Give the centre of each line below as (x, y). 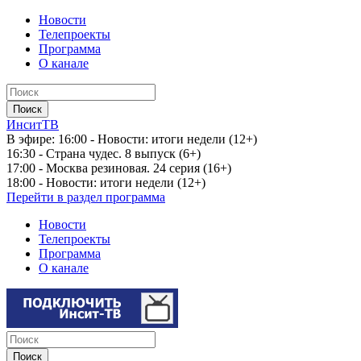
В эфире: (31, 139)
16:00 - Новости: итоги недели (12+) (156, 139)
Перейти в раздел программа (86, 197)
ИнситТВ (33, 124)
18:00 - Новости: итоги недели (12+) (106, 183)
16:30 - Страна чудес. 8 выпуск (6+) (104, 154)
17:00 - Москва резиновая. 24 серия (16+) (119, 168)
